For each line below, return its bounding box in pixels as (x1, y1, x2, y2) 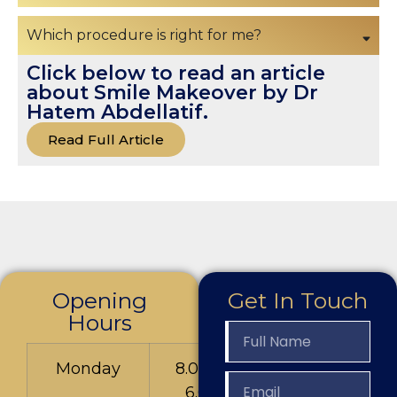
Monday (56, 359, 121, 379)
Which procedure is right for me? (27, 27, 261, 44)
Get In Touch (228, 287, 368, 315)
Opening (51, 287, 147, 315)
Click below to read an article (27, 61, 325, 86)
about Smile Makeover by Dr (27, 81, 318, 105)
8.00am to (175, 359, 256, 379)
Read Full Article (48, 131, 164, 149)
